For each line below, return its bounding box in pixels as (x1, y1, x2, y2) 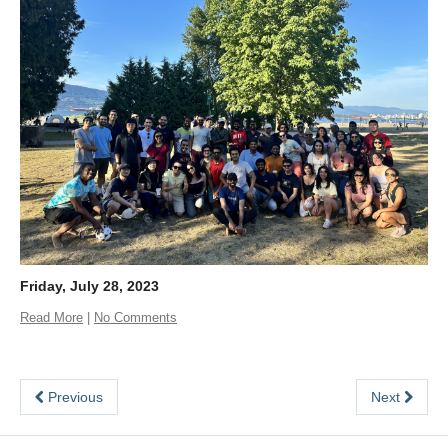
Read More (20, 310, 83, 325)
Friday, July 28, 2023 (20, 278, 159, 294)
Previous (44, 389, 103, 405)
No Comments (94, 310, 177, 325)
